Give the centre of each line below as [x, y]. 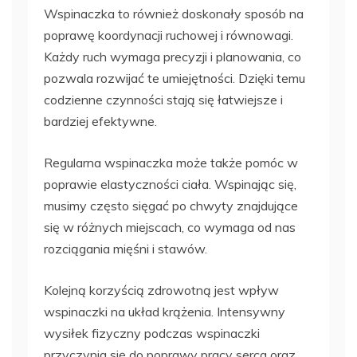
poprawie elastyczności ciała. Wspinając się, [170, 184]
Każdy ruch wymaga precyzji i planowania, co [173, 56]
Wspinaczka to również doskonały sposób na [174, 13]
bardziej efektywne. [100, 121]
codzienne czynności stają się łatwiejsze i [163, 99]
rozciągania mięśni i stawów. [126, 248]
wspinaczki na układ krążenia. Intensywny [165, 311]
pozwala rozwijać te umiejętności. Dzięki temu [175, 78]
